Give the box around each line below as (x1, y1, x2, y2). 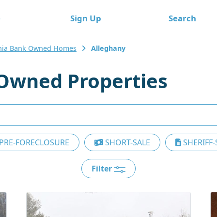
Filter (92, 163, 114, 174)
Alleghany (91, 44, 125, 53)
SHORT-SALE (103, 137, 150, 148)
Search (168, 12, 196, 24)
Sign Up (70, 12, 101, 24)
